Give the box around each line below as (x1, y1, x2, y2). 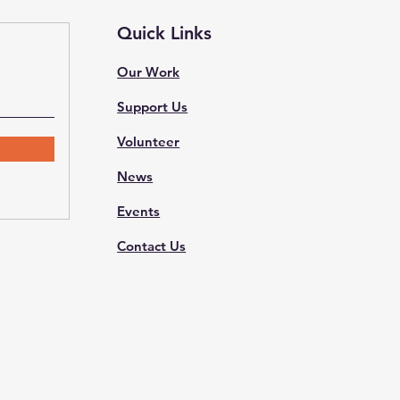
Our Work (117, 63, 180, 80)
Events (117, 203, 161, 220)
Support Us (117, 98, 188, 115)
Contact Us (117, 237, 187, 254)
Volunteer (117, 133, 180, 150)
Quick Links (117, 22, 212, 44)
